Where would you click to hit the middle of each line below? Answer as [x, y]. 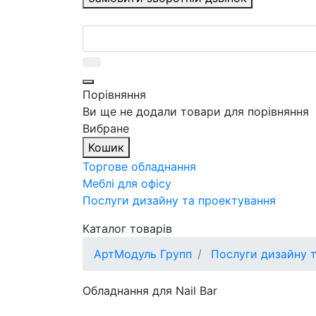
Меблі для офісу [127, 184]
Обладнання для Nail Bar [150, 291]
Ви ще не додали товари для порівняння [196, 112]
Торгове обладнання [139, 167]
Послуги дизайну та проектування [179, 201]
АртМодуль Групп [143, 254]
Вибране [106, 129]
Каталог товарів [127, 229]
